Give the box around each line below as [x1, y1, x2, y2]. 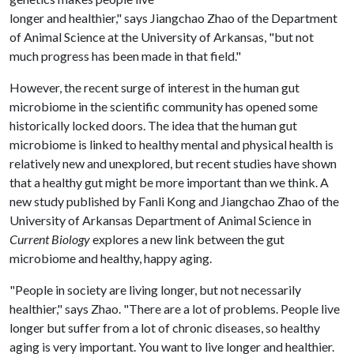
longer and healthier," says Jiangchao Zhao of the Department [9, 10, 337, 25]
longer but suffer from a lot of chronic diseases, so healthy [9, 320, 320, 335]
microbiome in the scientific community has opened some [9, 99, 318, 114]
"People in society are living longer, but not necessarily [9, 282, 301, 297]
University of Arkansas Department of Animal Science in [9, 213, 311, 228]
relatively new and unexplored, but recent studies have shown [9, 156, 337, 171]
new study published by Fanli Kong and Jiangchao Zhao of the [9, 194, 339, 209]
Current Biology [9, 232, 90, 247]
